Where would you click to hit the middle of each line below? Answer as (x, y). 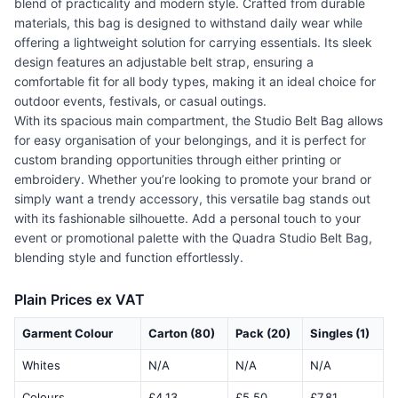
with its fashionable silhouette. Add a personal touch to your (187, 219)
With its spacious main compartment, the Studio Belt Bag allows (199, 121)
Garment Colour (68, 334)
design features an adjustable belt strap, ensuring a (164, 62)
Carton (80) (182, 334)
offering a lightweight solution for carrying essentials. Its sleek (193, 43)
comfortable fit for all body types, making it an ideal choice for (195, 82)
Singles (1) (340, 334)
